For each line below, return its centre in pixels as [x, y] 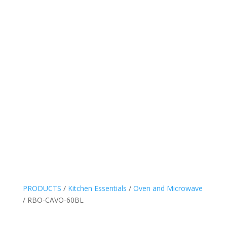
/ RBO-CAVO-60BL [53, 200]
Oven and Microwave [168, 188]
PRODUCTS [42, 188]
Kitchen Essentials [97, 188]
